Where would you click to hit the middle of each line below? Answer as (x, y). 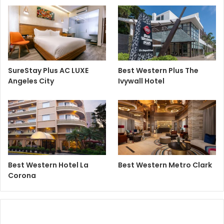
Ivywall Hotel (141, 81)
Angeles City (31, 81)
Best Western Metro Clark (165, 165)
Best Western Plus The (158, 71)
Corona (22, 176)
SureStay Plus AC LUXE (48, 71)
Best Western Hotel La (48, 165)
